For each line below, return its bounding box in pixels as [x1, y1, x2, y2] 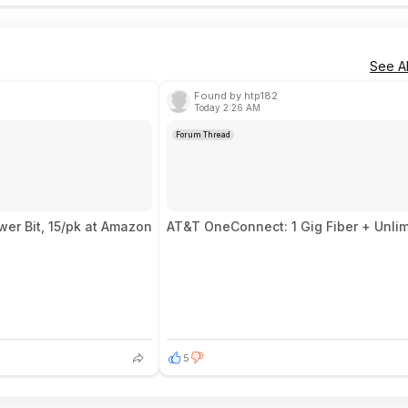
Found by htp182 [194, 89, 278, 102]
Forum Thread [176, 130, 230, 139]
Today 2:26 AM [194, 102, 260, 113]
